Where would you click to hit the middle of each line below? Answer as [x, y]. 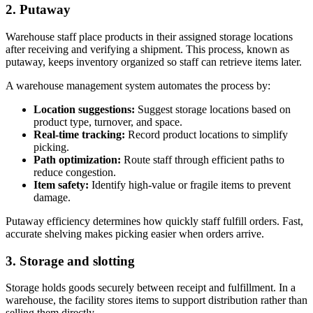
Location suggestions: [84, 109]
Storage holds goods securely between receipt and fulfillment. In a [151, 288]
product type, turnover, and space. [108, 122]
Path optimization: [77, 159]
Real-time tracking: [79, 134]
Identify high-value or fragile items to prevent [190, 184]
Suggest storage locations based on [213, 109]
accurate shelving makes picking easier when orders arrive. [135, 233]
